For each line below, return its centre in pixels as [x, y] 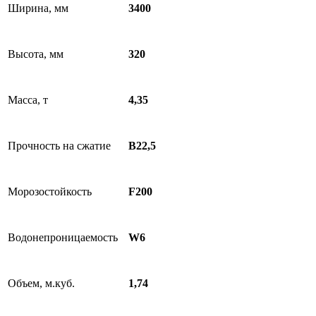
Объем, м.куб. [41, 283]
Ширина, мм [38, 8]
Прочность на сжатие [59, 146]
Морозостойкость [50, 192]
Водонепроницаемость [63, 237]
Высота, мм [36, 54]
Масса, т [28, 100]
